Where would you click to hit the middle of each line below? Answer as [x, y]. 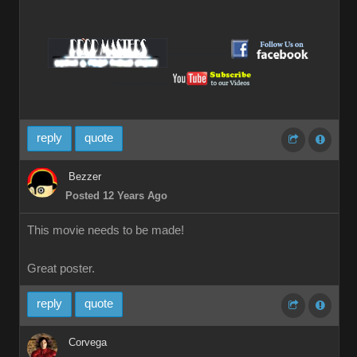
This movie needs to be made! [106, 230]
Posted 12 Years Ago [116, 196]
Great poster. [61, 269]
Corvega [88, 342]
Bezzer [85, 177]
